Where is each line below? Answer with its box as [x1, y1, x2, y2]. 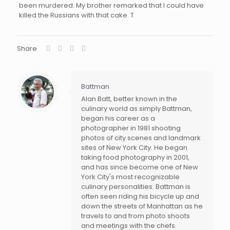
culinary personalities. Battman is [81, 182, 190, 191]
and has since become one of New [81, 162, 198, 172]
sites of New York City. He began [81, 143, 187, 152]
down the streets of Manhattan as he [81, 201, 203, 211]
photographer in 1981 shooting [81, 123, 181, 133]
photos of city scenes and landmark [81, 133, 201, 143]
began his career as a [81, 113, 155, 123]
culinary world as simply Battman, [81, 104, 192, 113]
